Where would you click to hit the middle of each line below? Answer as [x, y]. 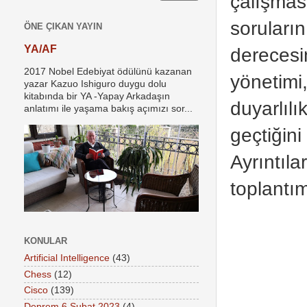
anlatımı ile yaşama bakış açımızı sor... [108, 109]
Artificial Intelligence [67, 258]
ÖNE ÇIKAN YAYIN [63, 26]
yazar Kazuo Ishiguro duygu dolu [95, 84]
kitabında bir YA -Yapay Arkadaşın [97, 96]
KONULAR [46, 241]
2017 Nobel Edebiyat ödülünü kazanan [108, 72]
